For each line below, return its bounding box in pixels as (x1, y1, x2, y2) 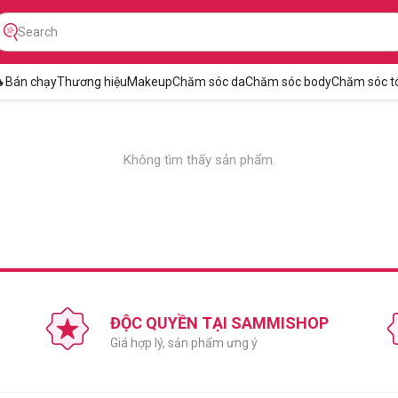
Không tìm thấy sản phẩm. (123, 152, 275, 168)
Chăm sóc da (171, 75, 245, 89)
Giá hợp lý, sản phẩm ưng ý (110, 336, 258, 350)
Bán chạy (4, 75, 57, 89)
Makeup (126, 75, 172, 89)
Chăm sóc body (244, 75, 331, 89)
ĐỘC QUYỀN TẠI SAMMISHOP (110, 314, 329, 332)
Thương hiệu (56, 75, 127, 89)
